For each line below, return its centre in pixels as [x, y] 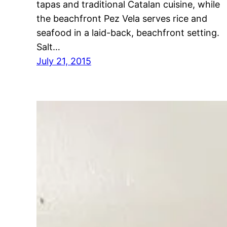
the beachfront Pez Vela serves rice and [122, 19]
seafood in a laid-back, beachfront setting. [128, 33]
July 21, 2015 [64, 61]
